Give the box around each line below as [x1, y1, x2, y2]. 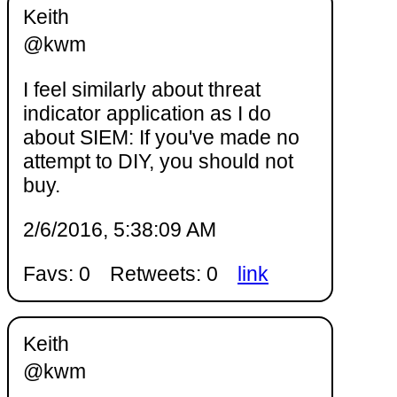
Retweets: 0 [110, 261, 218, 285]
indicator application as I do [23, 101, 271, 125]
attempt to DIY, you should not [23, 149, 293, 173]
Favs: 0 [23, 261, 90, 285]
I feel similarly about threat [23, 77, 261, 101]
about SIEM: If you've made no [23, 125, 300, 149]
